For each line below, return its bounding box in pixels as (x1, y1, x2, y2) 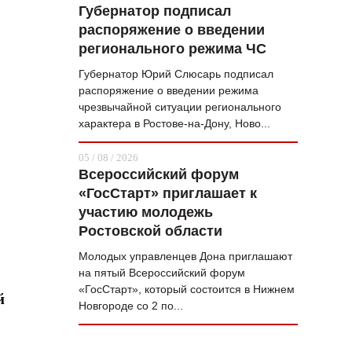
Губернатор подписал (79, 3, 231, 19)
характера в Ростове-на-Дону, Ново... (79, 117, 270, 130)
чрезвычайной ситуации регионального (79, 101, 281, 113)
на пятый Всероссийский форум (79, 266, 245, 279)
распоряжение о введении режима (79, 84, 258, 97)
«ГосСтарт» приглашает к (79, 185, 257, 201)
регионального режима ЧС (79, 41, 266, 57)
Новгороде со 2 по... (79, 299, 183, 312)
